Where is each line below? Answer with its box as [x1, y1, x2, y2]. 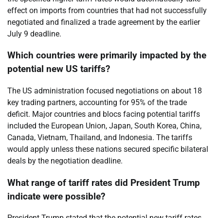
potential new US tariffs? [7, 64, 110, 75]
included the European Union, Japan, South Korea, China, [7, 121, 201, 130]
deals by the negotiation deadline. [7, 156, 123, 165]
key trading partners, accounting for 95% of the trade [7, 97, 187, 107]
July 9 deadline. [7, 29, 61, 38]
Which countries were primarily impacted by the [7, 50, 206, 61]
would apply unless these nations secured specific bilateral [7, 144, 208, 154]
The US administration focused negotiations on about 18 [7, 86, 202, 95]
